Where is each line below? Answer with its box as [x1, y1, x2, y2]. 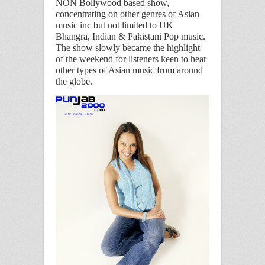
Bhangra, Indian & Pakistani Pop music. [56, 31, 205, 42]
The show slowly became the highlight [56, 43, 200, 53]
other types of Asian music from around [56, 65, 203, 76]
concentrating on [56, 9, 118, 20]
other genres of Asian [120, 9, 199, 20]
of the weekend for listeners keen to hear [56, 54, 206, 64]
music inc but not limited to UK [56, 20, 173, 31]
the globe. [56, 76, 92, 87]
